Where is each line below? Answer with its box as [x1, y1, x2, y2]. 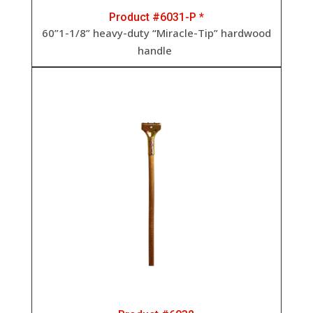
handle [138, 43, 175, 57]
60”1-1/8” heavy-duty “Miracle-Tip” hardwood [41, 25, 271, 40]
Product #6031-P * [108, 10, 204, 24]
